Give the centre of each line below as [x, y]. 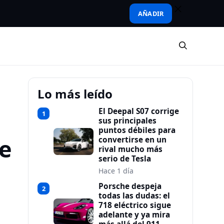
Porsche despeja [130, 186]
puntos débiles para [137, 130]
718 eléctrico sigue [135, 205]
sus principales [127, 121]
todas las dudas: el [134, 196]
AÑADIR [151, 13]
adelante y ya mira [134, 215]
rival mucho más [130, 149]
